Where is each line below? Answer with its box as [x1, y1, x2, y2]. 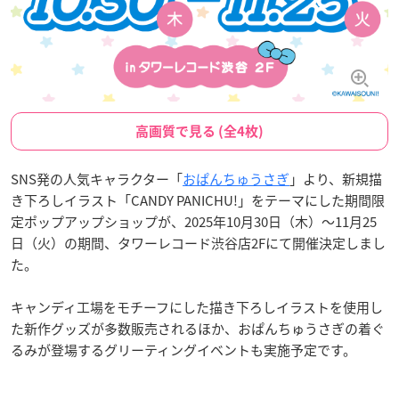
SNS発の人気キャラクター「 [11, 169, 183, 189]
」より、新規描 [289, 169, 382, 189]
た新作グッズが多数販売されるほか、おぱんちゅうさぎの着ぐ [11, 319, 385, 338]
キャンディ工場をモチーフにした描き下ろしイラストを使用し [11, 297, 383, 317]
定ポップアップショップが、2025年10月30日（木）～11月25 [11, 212, 377, 232]
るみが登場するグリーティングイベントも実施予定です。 [11, 340, 356, 360]
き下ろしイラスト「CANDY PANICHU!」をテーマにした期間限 [11, 191, 385, 210]
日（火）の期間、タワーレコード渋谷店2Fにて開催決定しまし [11, 233, 386, 253]
